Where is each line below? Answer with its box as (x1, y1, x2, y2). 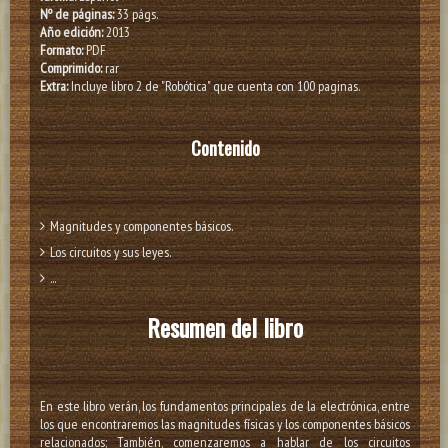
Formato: (40, 41, 83, 60)
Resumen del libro (147, 309, 304, 346)
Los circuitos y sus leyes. (50, 243, 171, 262)
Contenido (190, 135, 260, 162)
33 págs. (114, 5, 158, 24)
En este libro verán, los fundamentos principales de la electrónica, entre (40, 397, 411, 416)
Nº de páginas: (40, 5, 114, 24)
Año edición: (40, 23, 103, 42)
